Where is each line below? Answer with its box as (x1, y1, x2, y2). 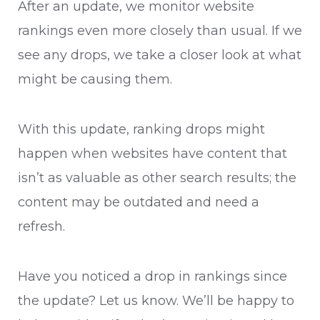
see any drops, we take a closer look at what (18, 47, 301, 64)
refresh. (18, 219, 65, 235)
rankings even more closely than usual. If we (18, 23, 302, 39)
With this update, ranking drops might (18, 121, 265, 138)
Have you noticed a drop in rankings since (18, 269, 287, 285)
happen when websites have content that (18, 146, 287, 162)
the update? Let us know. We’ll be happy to (18, 293, 294, 309)
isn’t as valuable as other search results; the (18, 170, 296, 186)
